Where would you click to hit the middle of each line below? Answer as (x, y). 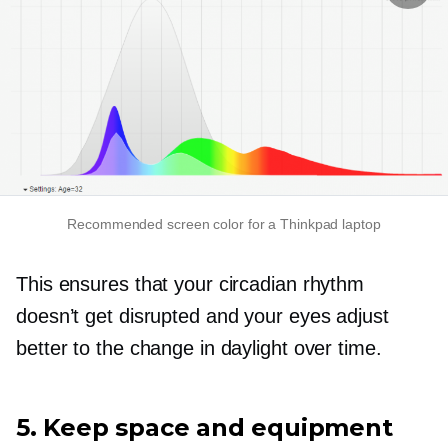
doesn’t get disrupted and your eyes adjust (202, 315)
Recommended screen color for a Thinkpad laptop (224, 223)
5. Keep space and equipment (204, 427)
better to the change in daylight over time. (199, 347)
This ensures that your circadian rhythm (190, 283)
